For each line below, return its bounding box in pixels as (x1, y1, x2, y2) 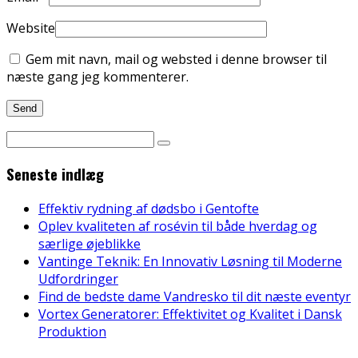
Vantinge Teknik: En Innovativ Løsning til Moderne (38, 252, 342, 270)
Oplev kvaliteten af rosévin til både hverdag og (38, 217, 317, 235)
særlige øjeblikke (38, 234, 141, 253)
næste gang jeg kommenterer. (6, 68, 189, 86)
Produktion (38, 322, 106, 340)
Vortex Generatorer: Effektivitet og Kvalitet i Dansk (38, 304, 342, 323)
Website (6, 19, 55, 38)
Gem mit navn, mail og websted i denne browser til (26, 50, 327, 69)
